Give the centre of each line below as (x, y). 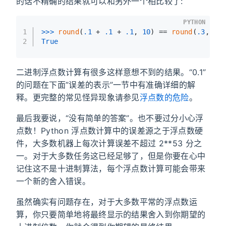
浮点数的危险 (164, 97)
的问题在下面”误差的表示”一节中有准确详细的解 (106, 84)
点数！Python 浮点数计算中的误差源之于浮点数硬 (110, 130)
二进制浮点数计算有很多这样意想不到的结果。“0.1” (111, 72)
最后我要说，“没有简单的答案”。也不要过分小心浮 (110, 118)
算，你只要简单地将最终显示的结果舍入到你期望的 (111, 214)
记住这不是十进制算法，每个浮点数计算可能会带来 (111, 168)
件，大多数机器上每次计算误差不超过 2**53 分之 (109, 143)
